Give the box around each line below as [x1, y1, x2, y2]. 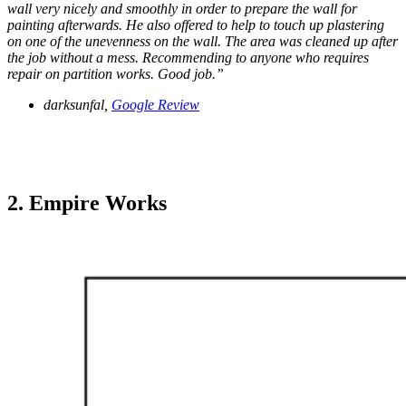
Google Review [111, 97, 199, 113]
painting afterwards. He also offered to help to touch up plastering [7, 17, 384, 34]
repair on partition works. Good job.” [7, 66, 227, 82]
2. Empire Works [7, 191, 167, 216]
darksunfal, [43, 97, 111, 113]
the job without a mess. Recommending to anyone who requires [7, 50, 369, 66]
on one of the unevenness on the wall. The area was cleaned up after [7, 34, 398, 50]
